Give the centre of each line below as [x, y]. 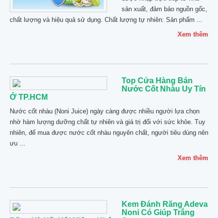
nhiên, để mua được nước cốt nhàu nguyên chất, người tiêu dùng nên [109, 133]
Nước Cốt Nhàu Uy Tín [164, 89]
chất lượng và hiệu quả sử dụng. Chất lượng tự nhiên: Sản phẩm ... [106, 20]
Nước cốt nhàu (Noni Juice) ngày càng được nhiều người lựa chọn [105, 111]
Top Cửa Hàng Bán [157, 81]
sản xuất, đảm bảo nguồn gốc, [164, 9]
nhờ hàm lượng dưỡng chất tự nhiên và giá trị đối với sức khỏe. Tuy [108, 122]
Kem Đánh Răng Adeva [165, 204]
